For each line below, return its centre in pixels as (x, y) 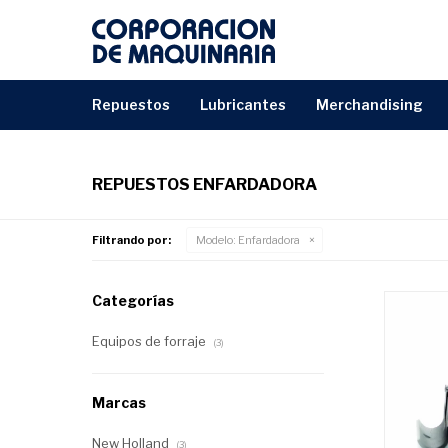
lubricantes (247, 104)
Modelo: (216, 240)
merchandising (376, 104)
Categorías (133, 300)
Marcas (119, 402)
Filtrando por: (131, 240)
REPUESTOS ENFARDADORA (204, 184)
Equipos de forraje (150, 341)
